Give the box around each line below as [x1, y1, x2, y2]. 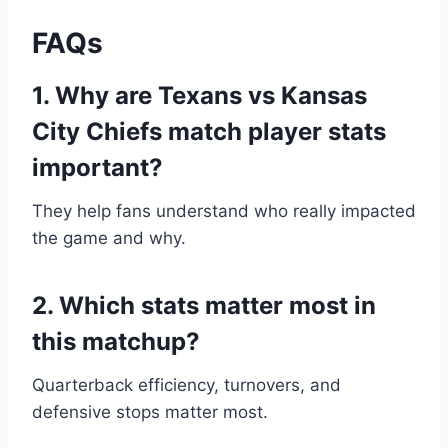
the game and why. [32, 228, 186, 249]
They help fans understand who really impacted [32, 201, 416, 222]
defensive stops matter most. [32, 402, 268, 423]
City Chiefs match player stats [32, 117, 386, 147]
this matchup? [32, 327, 200, 357]
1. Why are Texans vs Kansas [32, 81, 367, 111]
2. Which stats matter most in [32, 291, 376, 321]
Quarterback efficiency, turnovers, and [32, 375, 341, 396]
